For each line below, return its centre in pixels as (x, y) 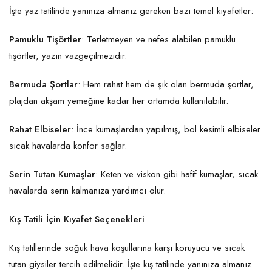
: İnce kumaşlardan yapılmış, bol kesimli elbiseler (166, 130)
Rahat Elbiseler (40, 130)
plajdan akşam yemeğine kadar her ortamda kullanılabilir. (120, 101)
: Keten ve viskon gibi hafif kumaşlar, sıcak (177, 175)
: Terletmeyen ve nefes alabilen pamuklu (158, 40)
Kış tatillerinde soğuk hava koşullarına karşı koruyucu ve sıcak (127, 248)
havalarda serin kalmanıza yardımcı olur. (89, 191)
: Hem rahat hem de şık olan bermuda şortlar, (166, 85)
